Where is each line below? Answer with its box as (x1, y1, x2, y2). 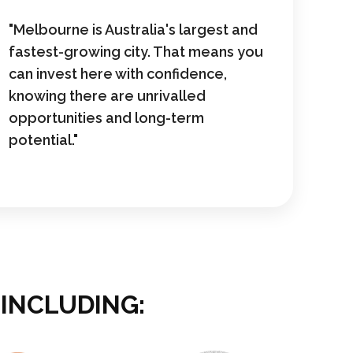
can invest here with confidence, (9, 65, 228, 82)
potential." (9, 132, 79, 148)
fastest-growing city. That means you (9, 43, 264, 60)
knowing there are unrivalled (9, 87, 206, 104)
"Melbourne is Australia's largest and (9, 21, 258, 38)
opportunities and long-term (9, 110, 205, 126)
